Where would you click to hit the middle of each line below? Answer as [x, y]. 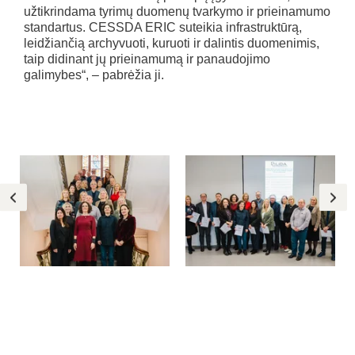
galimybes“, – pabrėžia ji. [94, 75]
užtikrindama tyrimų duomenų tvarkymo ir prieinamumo [177, 12]
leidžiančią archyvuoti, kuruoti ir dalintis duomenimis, [172, 44]
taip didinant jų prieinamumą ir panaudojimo [147, 59]
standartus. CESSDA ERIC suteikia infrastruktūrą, [163, 28]
